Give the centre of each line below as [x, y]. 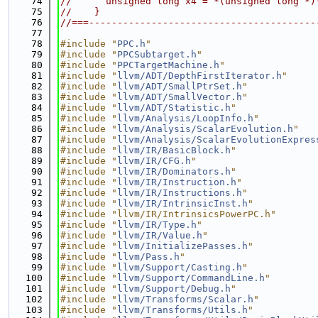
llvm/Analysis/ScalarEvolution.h [205, 129]
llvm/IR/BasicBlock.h [174, 150]
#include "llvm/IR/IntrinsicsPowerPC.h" [168, 214]
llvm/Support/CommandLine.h [191, 278]
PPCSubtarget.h [157, 54]
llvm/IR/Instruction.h [177, 182]
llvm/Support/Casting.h [180, 267]
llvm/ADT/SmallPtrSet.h [180, 86]
